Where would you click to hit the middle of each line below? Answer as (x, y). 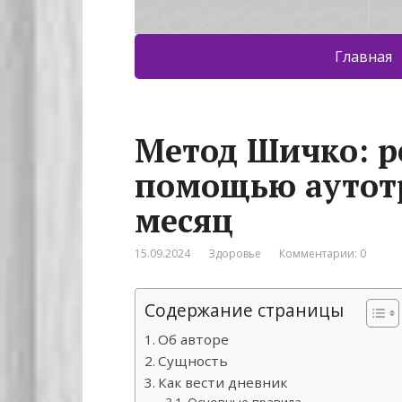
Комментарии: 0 (323, 254)
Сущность (193, 361)
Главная (363, 57)
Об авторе (194, 340)
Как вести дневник (223, 383)
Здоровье (235, 254)
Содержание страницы (244, 310)
